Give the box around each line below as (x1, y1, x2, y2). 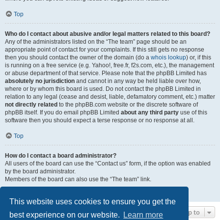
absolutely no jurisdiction (5, 77, 75, 84)
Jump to (176, 207, 200, 217)
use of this (179, 109, 207, 116)
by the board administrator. (5, 167, 76, 175)
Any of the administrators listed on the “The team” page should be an (5, 38, 187, 45)
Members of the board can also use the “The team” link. (5, 175, 151, 183)
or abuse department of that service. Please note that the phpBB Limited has (5, 69, 207, 77)
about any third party (121, 109, 179, 116)
